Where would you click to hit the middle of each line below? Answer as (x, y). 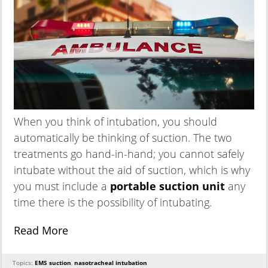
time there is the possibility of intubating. (113, 202)
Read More (41, 231)
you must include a (60, 186)
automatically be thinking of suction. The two (123, 138)
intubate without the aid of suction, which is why (132, 170)
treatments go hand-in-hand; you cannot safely (129, 154)
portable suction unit (167, 186)
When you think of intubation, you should (115, 122)
